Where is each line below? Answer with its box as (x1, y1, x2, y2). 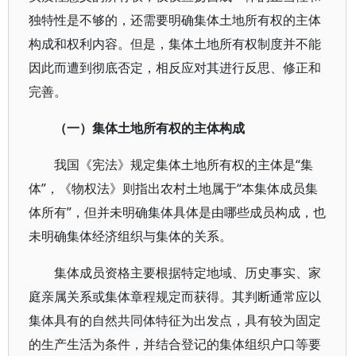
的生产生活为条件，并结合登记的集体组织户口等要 (29, 335, 321, 353)
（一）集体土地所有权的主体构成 (54, 119, 245, 137)
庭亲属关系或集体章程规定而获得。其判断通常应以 (29, 288, 321, 305)
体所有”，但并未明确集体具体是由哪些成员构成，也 (29, 203, 326, 221)
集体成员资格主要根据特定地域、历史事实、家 (54, 264, 321, 281)
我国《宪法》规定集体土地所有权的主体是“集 (54, 156, 313, 173)
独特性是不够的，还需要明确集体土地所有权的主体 (29, 11, 321, 29)
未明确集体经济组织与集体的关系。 (29, 227, 232, 245)
